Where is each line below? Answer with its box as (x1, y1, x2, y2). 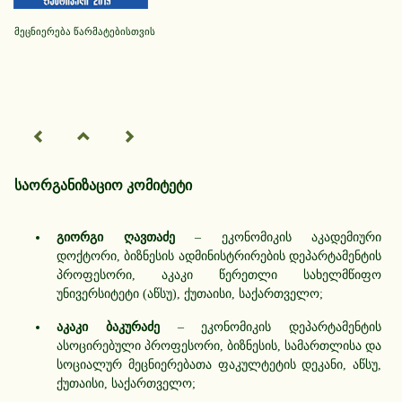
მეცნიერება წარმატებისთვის (14, 25, 155, 37)
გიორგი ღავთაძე (57, 229, 175, 244)
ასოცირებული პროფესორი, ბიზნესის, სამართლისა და (57, 337, 381, 353)
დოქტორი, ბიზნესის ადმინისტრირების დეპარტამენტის (57, 248, 381, 263)
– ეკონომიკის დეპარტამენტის (159, 319, 381, 334)
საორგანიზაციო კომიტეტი (14, 177, 192, 193)
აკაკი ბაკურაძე (57, 319, 160, 334)
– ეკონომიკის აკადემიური (174, 229, 381, 244)
